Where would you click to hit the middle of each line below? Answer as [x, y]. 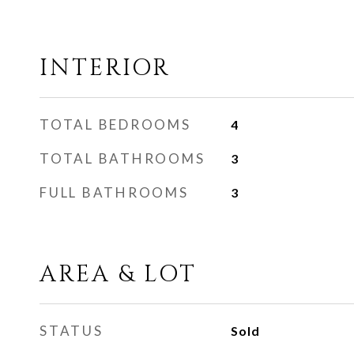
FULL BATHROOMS [114, 192]
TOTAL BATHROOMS [122, 158]
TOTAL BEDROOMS [115, 124]
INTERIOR [105, 68]
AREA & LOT [118, 275]
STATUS [72, 331]
